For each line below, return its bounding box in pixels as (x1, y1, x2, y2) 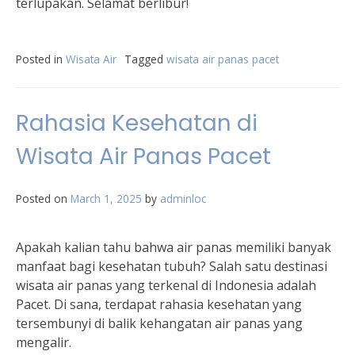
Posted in (16, 52, 66, 67)
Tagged (124, 52, 166, 67)
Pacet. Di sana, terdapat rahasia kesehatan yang (16, 296, 302, 313)
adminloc (160, 191, 206, 206)
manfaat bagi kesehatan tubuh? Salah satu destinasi (16, 258, 327, 275)
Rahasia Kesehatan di (16, 108, 258, 139)
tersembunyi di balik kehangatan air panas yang (16, 315, 303, 332)
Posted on (16, 191, 71, 206)
